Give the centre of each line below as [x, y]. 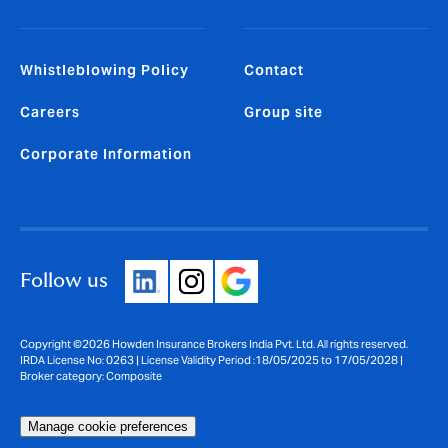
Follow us [64, 281]
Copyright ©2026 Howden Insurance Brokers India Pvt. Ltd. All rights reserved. [214, 344]
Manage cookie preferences [108, 427]
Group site [283, 112]
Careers [50, 112]
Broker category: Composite [91, 376]
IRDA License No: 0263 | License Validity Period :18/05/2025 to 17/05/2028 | [211, 360]
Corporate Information [106, 154]
